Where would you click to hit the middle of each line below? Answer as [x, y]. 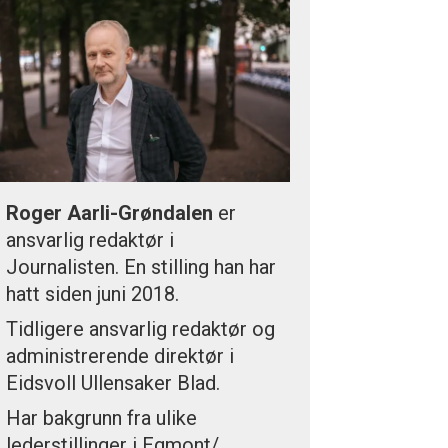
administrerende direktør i [120, 356]
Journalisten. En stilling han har [141, 267]
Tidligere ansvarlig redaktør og [141, 329]
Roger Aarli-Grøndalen [110, 213]
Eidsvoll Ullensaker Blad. [113, 383]
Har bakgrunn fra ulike [102, 418]
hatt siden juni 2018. [93, 294]
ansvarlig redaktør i [90, 240]
